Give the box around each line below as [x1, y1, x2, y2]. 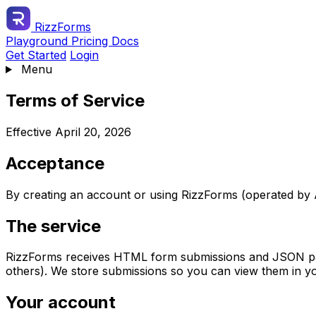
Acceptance [6, 152, 104, 174]
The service [6, 215, 101, 236]
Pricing [71, 34, 111, 48]
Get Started [6, 48, 66, 62]
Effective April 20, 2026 [6, 124, 131, 139]
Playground [6, 34, 71, 48]
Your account [6, 292, 116, 313]
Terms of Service [6, 90, 145, 111]
